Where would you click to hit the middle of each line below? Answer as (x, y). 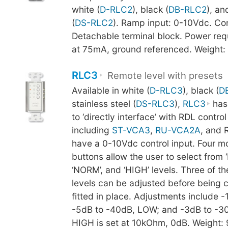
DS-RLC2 (94, 22)
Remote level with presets (165, 76)
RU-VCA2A (178, 130)
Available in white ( (110, 91)
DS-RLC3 (155, 104)
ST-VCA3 (131, 130)
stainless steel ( (104, 104)
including (92, 130)
